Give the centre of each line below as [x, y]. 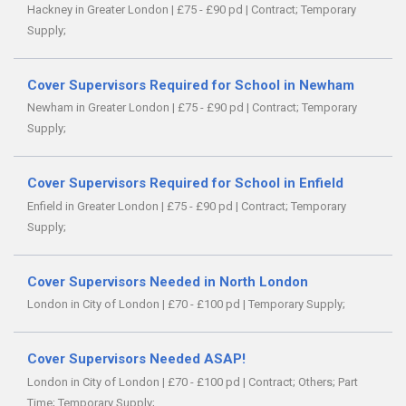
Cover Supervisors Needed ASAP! [136, 359]
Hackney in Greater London [99, 10]
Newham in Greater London [100, 108]
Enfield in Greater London [94, 206]
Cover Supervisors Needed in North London [168, 281]
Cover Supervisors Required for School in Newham [191, 86]
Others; [318, 382]
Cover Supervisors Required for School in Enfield [185, 184]
